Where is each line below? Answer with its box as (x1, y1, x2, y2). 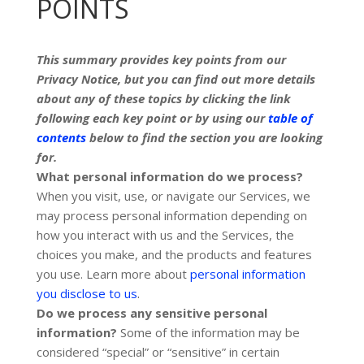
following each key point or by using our (36, 110, 268, 126)
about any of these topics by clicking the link (36, 90, 291, 106)
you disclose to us (36, 285, 137, 301)
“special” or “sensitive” (102, 344, 226, 360)
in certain (225, 344, 279, 360)
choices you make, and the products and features (36, 246, 312, 262)
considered (36, 344, 102, 360)
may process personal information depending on (36, 207, 307, 223)
